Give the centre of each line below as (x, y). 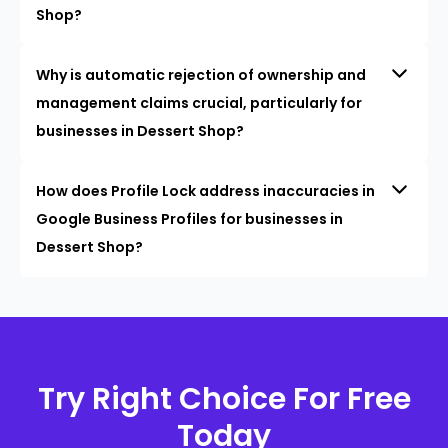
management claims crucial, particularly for (199, 102)
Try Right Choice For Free (224, 398)
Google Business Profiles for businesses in (189, 218)
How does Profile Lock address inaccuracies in (205, 190)
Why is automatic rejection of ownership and (201, 74)
